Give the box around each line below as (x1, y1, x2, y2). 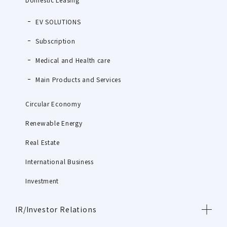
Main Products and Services (35, 74, 121, 84)
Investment (25, 176, 59, 185)
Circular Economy (25, 99, 81, 108)
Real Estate (25, 137, 60, 146)
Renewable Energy (25, 118, 83, 127)
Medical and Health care (35, 55, 110, 64)
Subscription (35, 36, 75, 45)
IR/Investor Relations (15, 204, 97, 214)
